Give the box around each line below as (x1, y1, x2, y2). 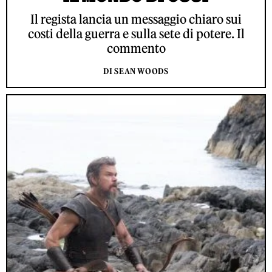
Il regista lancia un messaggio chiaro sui (30, 12, 242, 27)
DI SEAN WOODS (103, 66, 169, 77)
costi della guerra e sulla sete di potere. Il (27, 26, 245, 42)
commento (106, 41, 166, 56)
